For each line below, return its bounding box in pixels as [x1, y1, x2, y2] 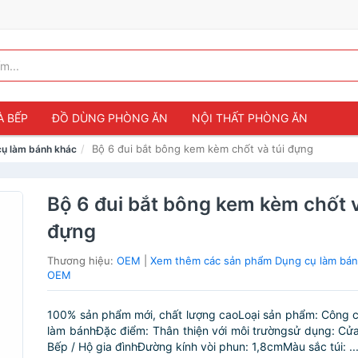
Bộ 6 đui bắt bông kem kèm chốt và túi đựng [92, 142, 313, 155]
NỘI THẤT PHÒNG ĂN [192, 111, 308, 125]
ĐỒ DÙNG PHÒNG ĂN [52, 111, 168, 125]
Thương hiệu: [47, 254, 117, 267]
